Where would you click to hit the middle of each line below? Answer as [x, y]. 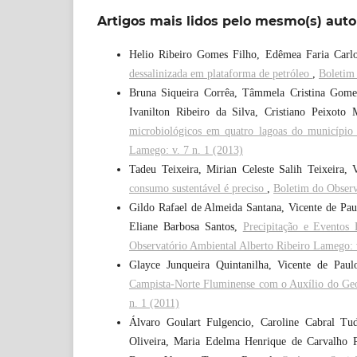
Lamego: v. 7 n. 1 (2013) [186, 150]
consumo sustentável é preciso [198, 188]
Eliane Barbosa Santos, [186, 226]
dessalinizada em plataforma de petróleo [221, 73]
